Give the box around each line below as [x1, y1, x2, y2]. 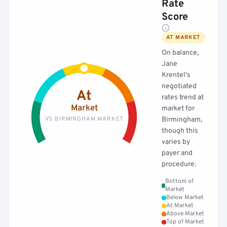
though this [162, 127, 198, 135]
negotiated [162, 82, 197, 91]
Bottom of [165, 177, 194, 185]
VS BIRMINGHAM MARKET [45, 115, 124, 123]
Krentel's [162, 71, 191, 80]
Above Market [166, 210, 204, 218]
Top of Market [166, 218, 204, 226]
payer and [162, 149, 193, 158]
